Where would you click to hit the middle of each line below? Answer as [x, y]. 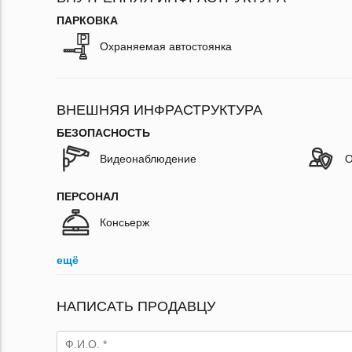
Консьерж [125, 223]
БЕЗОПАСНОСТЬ [103, 133]
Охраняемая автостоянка [166, 47]
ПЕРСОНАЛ [88, 197]
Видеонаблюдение [148, 159]
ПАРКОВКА [87, 21]
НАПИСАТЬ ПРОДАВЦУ [136, 307]
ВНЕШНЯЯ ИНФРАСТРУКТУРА [159, 110]
